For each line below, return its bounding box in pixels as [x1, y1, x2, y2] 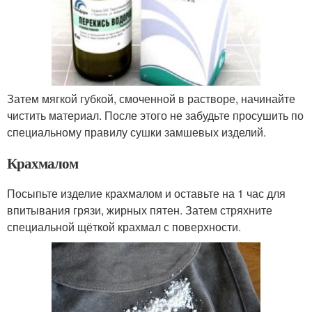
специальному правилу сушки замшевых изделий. [7, 123, 266, 140]
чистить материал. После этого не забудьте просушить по [7, 107, 304, 123]
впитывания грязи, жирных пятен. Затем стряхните [7, 201, 272, 218]
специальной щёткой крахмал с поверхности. [7, 218, 241, 235]
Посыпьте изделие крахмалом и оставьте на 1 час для [7, 185, 286, 201]
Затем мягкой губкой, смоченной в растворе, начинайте [7, 90, 295, 107]
